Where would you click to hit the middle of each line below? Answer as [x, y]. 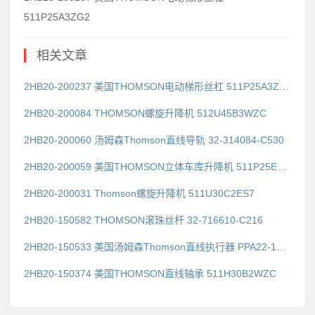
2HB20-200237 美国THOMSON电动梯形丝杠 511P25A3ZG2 [284, 87]
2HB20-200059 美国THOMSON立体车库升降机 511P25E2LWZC [282, 167]
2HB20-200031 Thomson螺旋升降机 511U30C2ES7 [139, 194]
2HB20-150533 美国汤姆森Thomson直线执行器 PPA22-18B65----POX [281, 247]
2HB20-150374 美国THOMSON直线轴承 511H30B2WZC [150, 274]
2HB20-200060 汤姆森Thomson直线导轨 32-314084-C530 [154, 140]
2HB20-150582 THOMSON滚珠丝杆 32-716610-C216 [143, 220]
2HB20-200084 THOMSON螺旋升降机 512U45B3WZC [145, 114]
